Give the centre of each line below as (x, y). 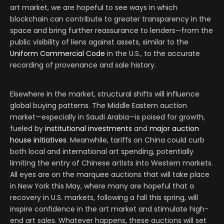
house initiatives (38, 140)
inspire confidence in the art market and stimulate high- (109, 209)
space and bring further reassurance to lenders (93, 31)
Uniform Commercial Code (57, 54)
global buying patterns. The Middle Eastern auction (98, 106)
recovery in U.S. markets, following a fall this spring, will (104, 198)
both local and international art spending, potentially (102, 152)
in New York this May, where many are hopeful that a (102, 186)
